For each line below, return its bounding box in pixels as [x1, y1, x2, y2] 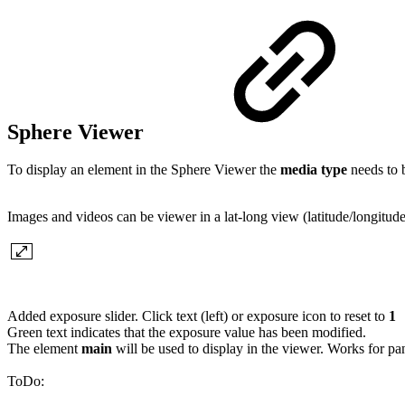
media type [280, 162, 347, 178]
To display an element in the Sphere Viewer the [7, 162, 280, 178]
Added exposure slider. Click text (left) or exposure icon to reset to [7, 308, 389, 325]
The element [7, 341, 81, 357]
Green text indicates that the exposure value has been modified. [7, 325, 366, 341]
